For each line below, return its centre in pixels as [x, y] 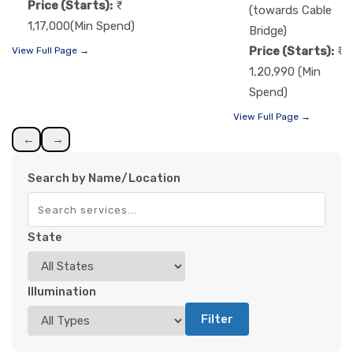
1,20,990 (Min [285, 72]
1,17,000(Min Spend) [81, 26]
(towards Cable [290, 11]
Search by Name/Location [104, 178]
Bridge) [268, 31]
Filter [217, 320]
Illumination [62, 292]
